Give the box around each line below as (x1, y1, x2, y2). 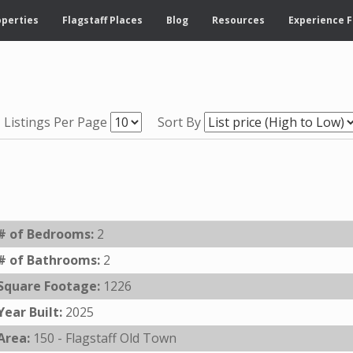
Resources (212, 13, 265, 27)
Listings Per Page (3, 113, 107, 131)
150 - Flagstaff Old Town (32, 329, 176, 347)
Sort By (157, 113, 201, 131)
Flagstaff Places (62, 13, 143, 27)
